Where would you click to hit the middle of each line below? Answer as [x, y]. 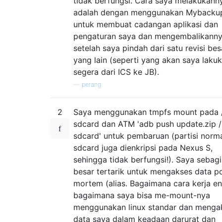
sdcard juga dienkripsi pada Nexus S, [143, 147]
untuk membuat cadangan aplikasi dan [146, 24]
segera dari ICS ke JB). [116, 72]
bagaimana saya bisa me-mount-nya [142, 195]
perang [91, 84]
